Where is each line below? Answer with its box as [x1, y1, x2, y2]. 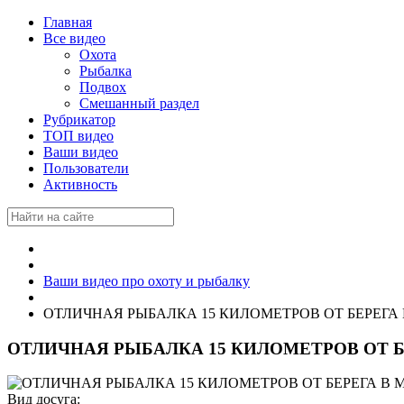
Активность [43, 177, 117, 192]
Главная [43, 14, 92, 30]
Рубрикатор [43, 112, 115, 127]
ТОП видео [43, 128, 114, 143]
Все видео [43, 31, 106, 46]
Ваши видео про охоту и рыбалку [43, 273, 250, 289]
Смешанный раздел [79, 96, 199, 111]
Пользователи [43, 161, 129, 176]
